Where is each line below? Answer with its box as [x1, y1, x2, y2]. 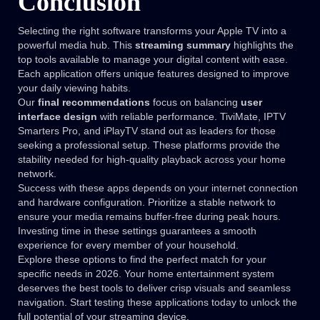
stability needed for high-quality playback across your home [18, 154, 286, 166]
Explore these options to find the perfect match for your [18, 254, 266, 266]
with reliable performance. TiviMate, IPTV [97, 111, 286, 123]
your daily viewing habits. [18, 82, 131, 94]
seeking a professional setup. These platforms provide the [18, 139, 280, 151]
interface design [18, 111, 97, 123]
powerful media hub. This [18, 39, 135, 51]
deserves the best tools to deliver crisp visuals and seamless [18, 282, 291, 294]
